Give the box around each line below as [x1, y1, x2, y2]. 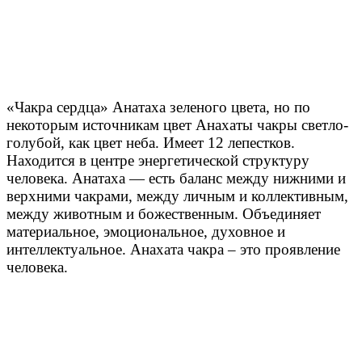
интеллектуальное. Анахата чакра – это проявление [6, 240, 340, 258]
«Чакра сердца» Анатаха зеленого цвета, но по [6, 98, 310, 116]
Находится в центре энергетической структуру [6, 151, 309, 169]
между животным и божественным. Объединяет [6, 204, 321, 222]
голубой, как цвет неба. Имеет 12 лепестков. [6, 133, 295, 151]
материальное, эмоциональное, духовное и [6, 222, 285, 240]
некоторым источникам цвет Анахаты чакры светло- [6, 116, 348, 133]
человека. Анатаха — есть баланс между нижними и [6, 169, 346, 187]
